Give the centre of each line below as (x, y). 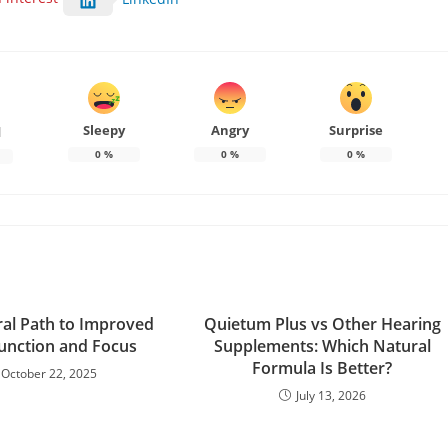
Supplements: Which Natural (322, 345)
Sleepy (103, 130)
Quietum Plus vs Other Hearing (322, 323)
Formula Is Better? (322, 367)
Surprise (355, 130)
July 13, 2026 (330, 395)
